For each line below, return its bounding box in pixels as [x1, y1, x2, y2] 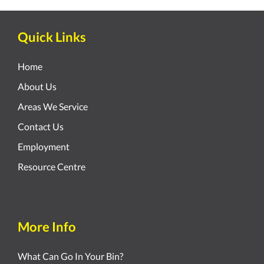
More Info [18, 219, 76, 235]
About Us [18, 81, 57, 93]
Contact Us [18, 121, 64, 133]
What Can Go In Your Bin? [18, 250, 123, 262]
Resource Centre [18, 161, 85, 173]
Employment [18, 141, 70, 153]
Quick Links [18, 29, 86, 45]
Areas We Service [18, 101, 88, 113]
